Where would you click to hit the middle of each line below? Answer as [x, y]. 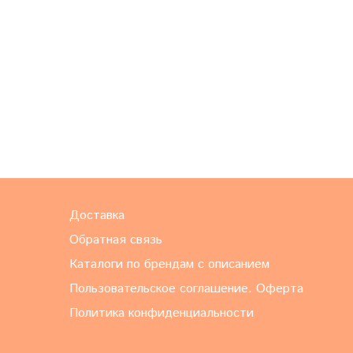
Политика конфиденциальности [162, 313]
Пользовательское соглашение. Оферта [186, 289]
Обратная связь [116, 240]
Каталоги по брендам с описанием [169, 264]
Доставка [97, 216]
